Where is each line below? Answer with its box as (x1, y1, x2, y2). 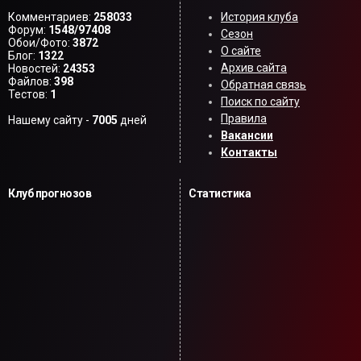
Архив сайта (221, 61, 287, 74)
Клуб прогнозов (8, 187, 91, 200)
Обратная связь (221, 78, 306, 91)
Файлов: (8, 75, 54, 88)
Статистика (189, 187, 251, 200)
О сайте (221, 44, 261, 57)
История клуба (221, 10, 298, 23)
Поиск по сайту (221, 95, 300, 108)
